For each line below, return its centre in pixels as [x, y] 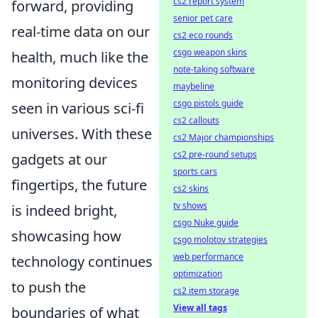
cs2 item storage [206, 291]
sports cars [195, 171]
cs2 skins [191, 188]
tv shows [190, 205]
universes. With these [82, 134]
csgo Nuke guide [206, 223]
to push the [49, 287]
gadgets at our [59, 160]
